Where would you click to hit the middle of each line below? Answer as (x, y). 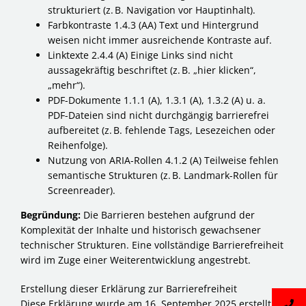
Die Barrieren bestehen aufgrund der (168, 214)
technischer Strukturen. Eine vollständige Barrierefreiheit (152, 245)
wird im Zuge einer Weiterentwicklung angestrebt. (136, 260)
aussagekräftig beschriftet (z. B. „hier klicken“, (152, 70)
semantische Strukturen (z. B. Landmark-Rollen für (163, 175)
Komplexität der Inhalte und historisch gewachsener (141, 229)
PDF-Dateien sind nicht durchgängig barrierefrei (158, 115)
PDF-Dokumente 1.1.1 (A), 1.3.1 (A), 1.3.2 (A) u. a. (157, 100)
